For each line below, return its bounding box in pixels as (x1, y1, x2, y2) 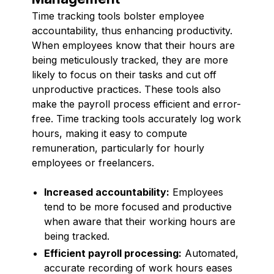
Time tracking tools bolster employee (32, 9, 204, 22)
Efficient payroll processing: (44, 246, 182, 259)
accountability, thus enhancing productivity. (32, 24, 232, 37)
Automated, (182, 246, 239, 259)
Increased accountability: (44, 185, 169, 198)
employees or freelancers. (32, 156, 154, 169)
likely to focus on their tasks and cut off (32, 68, 217, 81)
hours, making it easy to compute (32, 127, 187, 139)
